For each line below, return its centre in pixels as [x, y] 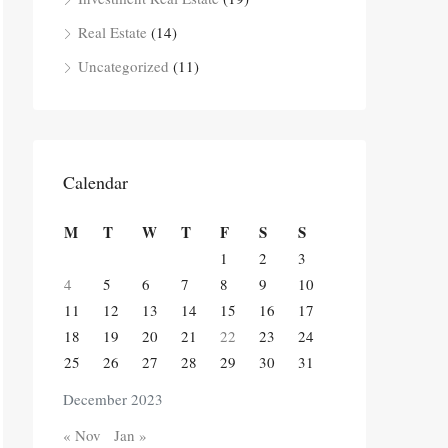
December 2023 [113, 399]
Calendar [95, 182]
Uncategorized [123, 66]
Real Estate [112, 32]
